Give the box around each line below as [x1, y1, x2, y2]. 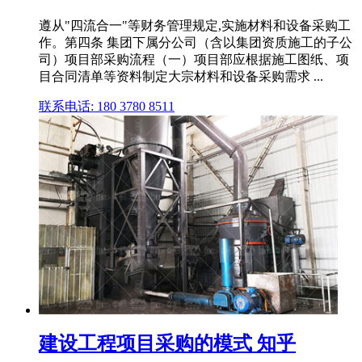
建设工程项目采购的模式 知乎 [39, 333, 296, 355]
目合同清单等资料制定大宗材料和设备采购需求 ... [39, 69, 323, 84]
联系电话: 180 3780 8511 [39, 99, 175, 114]
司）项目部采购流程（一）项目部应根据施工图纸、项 [39, 53, 349, 67]
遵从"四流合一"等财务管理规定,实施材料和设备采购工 [39, 19, 351, 33]
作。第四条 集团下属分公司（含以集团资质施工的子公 [39, 36, 352, 50]
